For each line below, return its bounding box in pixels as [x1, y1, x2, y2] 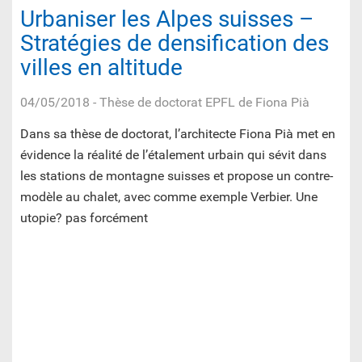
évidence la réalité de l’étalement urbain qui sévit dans [20, 147, 326, 163]
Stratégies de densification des [20, 30, 329, 57]
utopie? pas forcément [20, 210, 148, 226]
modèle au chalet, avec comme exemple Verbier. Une [20, 189, 318, 205]
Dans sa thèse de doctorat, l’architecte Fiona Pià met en [20, 126, 335, 142]
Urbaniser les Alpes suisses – [20, 6, 314, 33]
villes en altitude [20, 54, 183, 82]
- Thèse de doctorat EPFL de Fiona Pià [90, 95, 309, 111]
